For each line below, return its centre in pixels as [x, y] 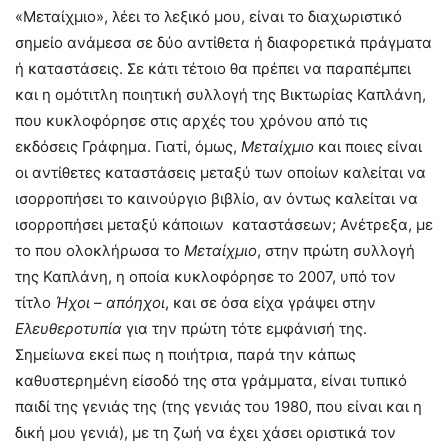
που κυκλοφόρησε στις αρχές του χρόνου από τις [191, 121]
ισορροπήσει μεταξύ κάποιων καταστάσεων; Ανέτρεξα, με [224, 225]
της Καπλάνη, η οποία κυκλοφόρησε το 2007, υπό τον [205, 277]
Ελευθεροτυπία [68, 329]
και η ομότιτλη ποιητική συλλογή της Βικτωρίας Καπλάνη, [220, 95]
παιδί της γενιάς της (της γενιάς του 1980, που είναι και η [218, 407]
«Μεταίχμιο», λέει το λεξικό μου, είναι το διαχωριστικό [208, 17]
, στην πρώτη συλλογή [336, 251]
